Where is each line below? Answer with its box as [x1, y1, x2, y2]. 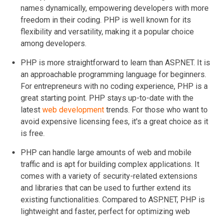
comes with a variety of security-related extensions [21, 171, 197, 181]
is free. [21, 128, 45, 138]
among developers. [21, 38, 88, 48]
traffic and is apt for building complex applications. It [21, 159, 199, 169]
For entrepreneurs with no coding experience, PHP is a [21, 81, 208, 91]
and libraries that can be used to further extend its [21, 183, 191, 192]
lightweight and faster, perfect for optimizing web [21, 206, 190, 216]
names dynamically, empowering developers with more [21, 3, 209, 13]
